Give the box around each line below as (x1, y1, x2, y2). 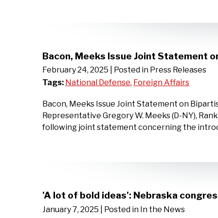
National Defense (65, 78, 130, 88)
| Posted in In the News (100, 205, 185, 215)
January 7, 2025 (42, 205, 99, 215)
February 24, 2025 (42, 65, 109, 75)
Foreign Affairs (133, 78, 189, 88)
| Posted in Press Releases (110, 65, 206, 75)
